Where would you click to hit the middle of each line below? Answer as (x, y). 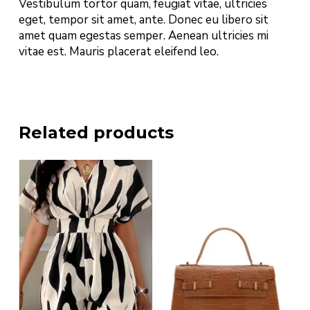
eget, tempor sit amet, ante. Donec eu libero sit (143, 19)
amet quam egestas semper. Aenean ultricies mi (143, 35)
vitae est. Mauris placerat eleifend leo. (118, 51)
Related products (96, 133)
